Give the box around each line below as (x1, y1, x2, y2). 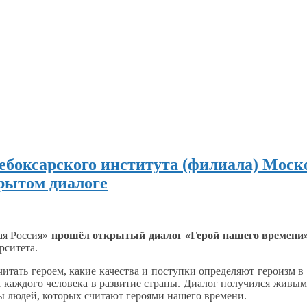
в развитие (90, 277, 141, 289)
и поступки (142, 265, 196, 277)
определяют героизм (195, 265, 299, 277)
